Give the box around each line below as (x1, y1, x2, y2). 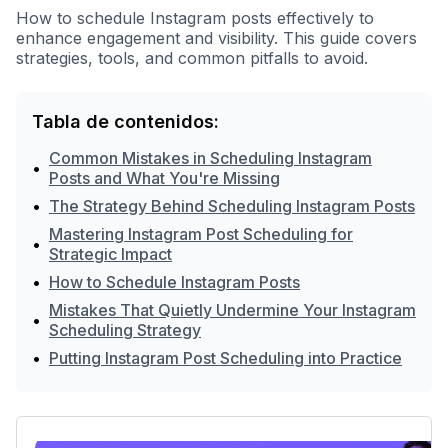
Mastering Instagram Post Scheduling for (49, 224, 353, 244)
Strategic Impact (49, 244, 172, 264)
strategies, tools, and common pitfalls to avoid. (16, 48, 368, 68)
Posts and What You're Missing (49, 168, 280, 188)
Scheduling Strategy (49, 320, 201, 340)
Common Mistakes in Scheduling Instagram (49, 148, 372, 168)
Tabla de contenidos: (32, 111, 219, 132)
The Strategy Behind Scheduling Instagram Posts (49, 196, 415, 216)
